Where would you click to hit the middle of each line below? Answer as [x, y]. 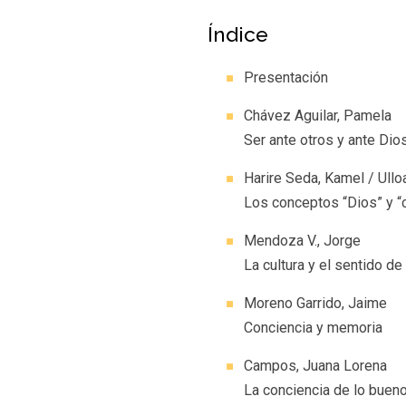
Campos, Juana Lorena [316, 365]
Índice [238, 34]
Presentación [286, 77]
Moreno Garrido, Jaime [316, 303]
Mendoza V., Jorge [303, 240]
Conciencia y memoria [314, 327]
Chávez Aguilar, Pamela [318, 115]
